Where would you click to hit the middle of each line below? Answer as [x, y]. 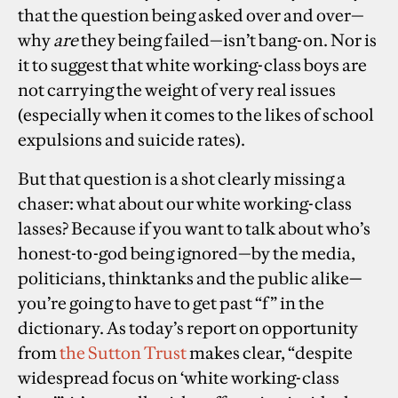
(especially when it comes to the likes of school [196, 114]
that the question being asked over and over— [191, 15]
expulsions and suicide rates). [133, 139]
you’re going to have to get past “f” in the [171, 302]
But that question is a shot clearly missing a [182, 178]
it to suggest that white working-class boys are [192, 64]
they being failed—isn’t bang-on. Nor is [227, 40]
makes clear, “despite [270, 352]
